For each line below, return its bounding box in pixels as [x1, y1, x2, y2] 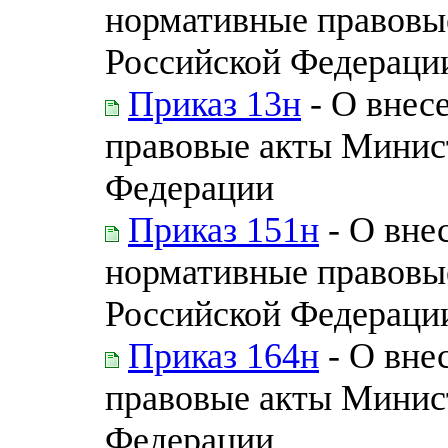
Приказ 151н [128, 209, 319, 250]
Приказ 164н [128, 335, 319, 376]
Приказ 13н [128, 83, 301, 124]
